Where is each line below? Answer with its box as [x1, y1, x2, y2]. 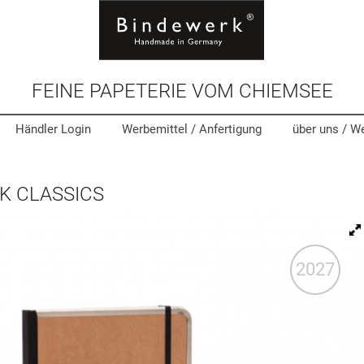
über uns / [292, 122, 350, 136]
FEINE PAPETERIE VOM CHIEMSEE [31, 80, 333, 102]
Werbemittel [122, 122, 188, 136]
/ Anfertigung [188, 122, 262, 136]
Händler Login [15, 122, 91, 136]
